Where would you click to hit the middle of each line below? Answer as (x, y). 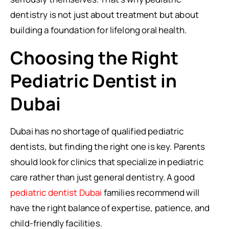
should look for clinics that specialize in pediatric (107, 162)
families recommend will (151, 192)
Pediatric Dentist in (94, 81)
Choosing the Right (94, 58)
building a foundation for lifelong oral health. (99, 30)
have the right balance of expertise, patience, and (110, 208)
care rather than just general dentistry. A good (103, 177)
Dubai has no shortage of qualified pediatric (97, 131)
